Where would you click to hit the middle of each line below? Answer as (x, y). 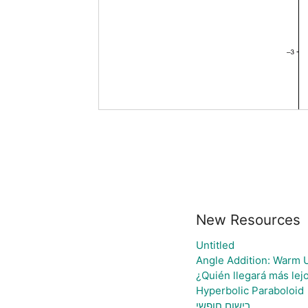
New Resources (248, 220)
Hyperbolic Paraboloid (250, 290)
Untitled (215, 245)
